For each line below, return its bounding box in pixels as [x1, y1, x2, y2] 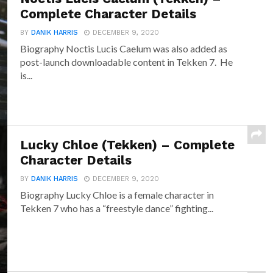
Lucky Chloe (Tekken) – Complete [20, 138, 235, 153]
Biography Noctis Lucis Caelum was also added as [20, 43, 228, 55]
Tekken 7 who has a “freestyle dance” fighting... [20, 202, 214, 214]
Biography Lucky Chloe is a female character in [20, 189, 214, 201]
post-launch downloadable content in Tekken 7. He [20, 56, 233, 68]
